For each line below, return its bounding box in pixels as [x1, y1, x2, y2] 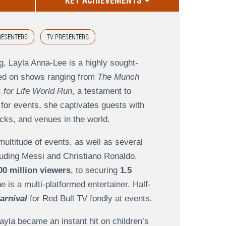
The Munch [97, 72, 139, 82]
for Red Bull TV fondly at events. [27, 194, 152, 204]
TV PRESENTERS [46, 33, 89, 41]
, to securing [70, 165, 120, 176]
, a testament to [72, 86, 131, 96]
